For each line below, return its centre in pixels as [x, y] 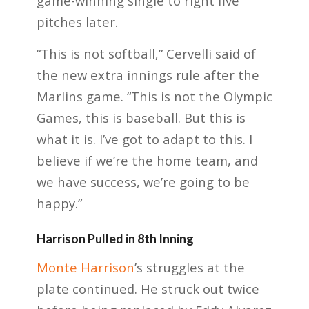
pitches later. [77, 21]
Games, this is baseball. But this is [141, 118]
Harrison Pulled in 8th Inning [115, 239]
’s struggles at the [189, 267]
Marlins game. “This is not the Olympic [154, 97]
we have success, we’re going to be [143, 182]
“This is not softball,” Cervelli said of [146, 54]
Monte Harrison [85, 267]
